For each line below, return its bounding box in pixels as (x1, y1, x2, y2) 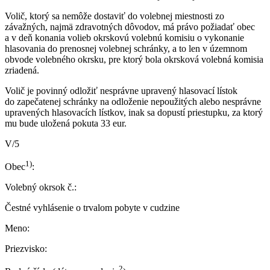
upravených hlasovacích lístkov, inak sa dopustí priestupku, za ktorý (5, 107, 263, 118)
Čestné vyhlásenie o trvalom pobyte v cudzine (5, 202, 180, 213)
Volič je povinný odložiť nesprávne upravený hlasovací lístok (5, 85, 237, 96)
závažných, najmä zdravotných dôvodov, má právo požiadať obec (5, 21, 255, 32)
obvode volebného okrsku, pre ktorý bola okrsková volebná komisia (5, 54, 263, 64)
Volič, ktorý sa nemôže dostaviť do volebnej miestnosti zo (5, 10, 224, 21)
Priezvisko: (5, 243, 47, 254)
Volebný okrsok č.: (5, 181, 77, 192)
